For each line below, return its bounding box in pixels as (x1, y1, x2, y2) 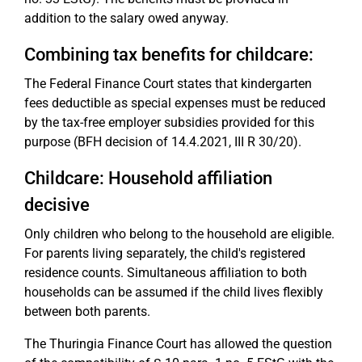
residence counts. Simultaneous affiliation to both (24, 265, 307, 280)
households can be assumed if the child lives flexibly (24, 284, 323, 300)
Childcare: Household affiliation (24, 168, 272, 188)
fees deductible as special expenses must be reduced (24, 95, 326, 111)
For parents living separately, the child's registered (24, 246, 305, 261)
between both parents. (24, 304, 150, 319)
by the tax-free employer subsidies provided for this (24, 115, 314, 130)
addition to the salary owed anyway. (24, 11, 229, 26)
